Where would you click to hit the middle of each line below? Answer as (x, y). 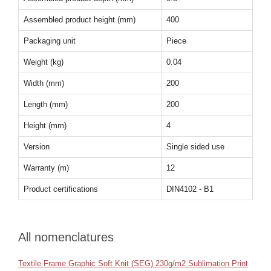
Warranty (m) (46, 168)
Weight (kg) (44, 62)
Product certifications (61, 189)
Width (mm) (44, 83)
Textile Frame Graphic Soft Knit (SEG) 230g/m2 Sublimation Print (133, 263)
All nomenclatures (66, 237)
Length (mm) (46, 104)
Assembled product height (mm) (80, 20)
